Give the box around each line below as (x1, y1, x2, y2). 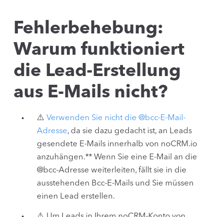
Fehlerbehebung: (14, 19, 163, 38)
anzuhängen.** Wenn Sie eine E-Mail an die (37, 153, 197, 161)
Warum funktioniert (14, 41, 185, 59)
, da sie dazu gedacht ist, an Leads (67, 126, 192, 135)
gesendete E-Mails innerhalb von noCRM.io (37, 139, 197, 148)
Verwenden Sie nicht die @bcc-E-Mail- (46, 113, 186, 122)
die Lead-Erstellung (14, 62, 181, 80)
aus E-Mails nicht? (14, 83, 168, 102)
